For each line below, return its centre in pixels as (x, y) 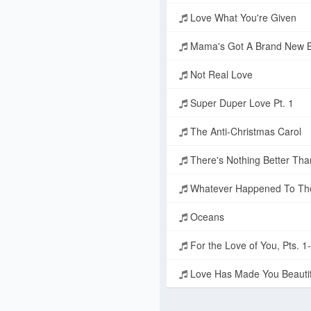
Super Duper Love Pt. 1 (241, 103)
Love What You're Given (242, 18)
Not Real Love (220, 75)
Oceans (206, 217)
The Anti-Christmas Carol (244, 132)
